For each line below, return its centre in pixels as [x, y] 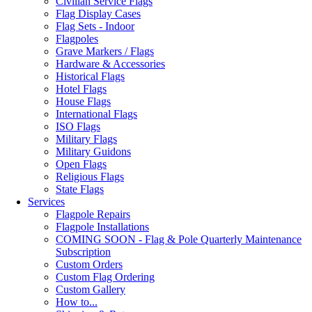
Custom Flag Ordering [105, 277]
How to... [77, 302]
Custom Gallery [91, 289]
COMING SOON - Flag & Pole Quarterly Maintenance [179, 239]
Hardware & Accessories [110, 64]
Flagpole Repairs [93, 214]
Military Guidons [93, 151]
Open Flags [81, 164]
